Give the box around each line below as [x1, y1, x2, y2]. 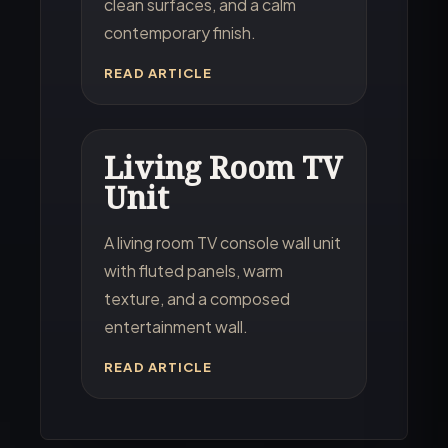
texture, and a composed [104, 287, 291, 309]
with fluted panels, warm [104, 259, 284, 281]
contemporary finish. [104, 21, 257, 43]
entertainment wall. [104, 315, 249, 337]
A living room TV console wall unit [104, 231, 342, 253]
